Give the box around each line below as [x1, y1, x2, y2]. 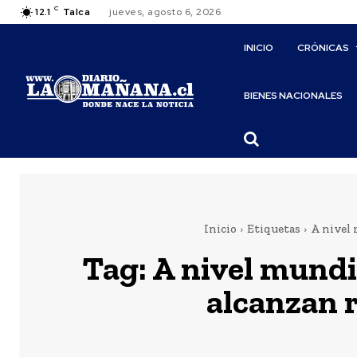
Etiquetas [246, 222, 300, 236]
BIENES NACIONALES [244, 89, 343, 102]
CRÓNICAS [297, 41, 350, 54]
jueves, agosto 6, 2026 [109, 6, 221, 18]
